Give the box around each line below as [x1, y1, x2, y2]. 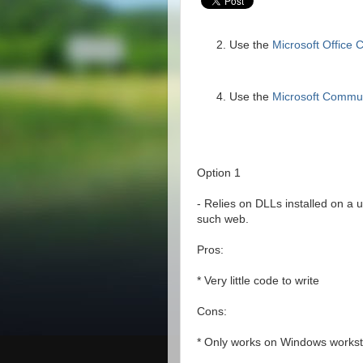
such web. [197, 211, 249, 225]
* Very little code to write [197, 273, 319, 287]
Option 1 [197, 165, 241, 179]
